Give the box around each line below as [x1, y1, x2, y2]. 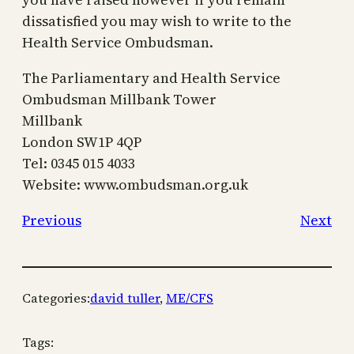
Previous [22, 209, 81, 230]
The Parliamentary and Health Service [22, 67, 281, 88]
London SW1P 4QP [22, 131, 141, 152]
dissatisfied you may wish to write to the [22, 10, 292, 31]
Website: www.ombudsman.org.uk [22, 174, 248, 194]
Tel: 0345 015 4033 [22, 153, 135, 173]
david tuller [90, 288, 160, 307]
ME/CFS [166, 288, 213, 307]
